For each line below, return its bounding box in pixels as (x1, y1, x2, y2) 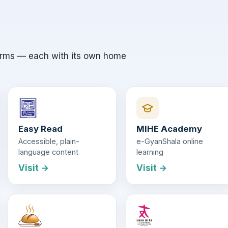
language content (18, 148, 79, 157)
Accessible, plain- (18, 137, 80, 146)
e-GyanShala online (136, 137, 203, 146)
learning (136, 148, 163, 157)
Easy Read (18, 124, 63, 134)
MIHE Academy (136, 124, 202, 134)
